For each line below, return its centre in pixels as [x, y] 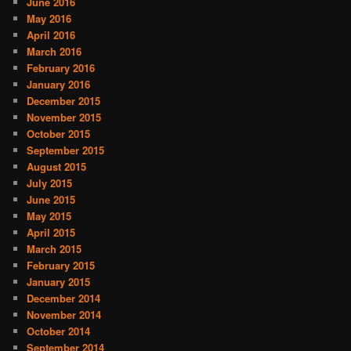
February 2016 [61, 68]
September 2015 [66, 150]
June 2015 [51, 200]
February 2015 [61, 266]
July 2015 [50, 183]
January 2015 [59, 282]
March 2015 [54, 249]
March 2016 [54, 52]
